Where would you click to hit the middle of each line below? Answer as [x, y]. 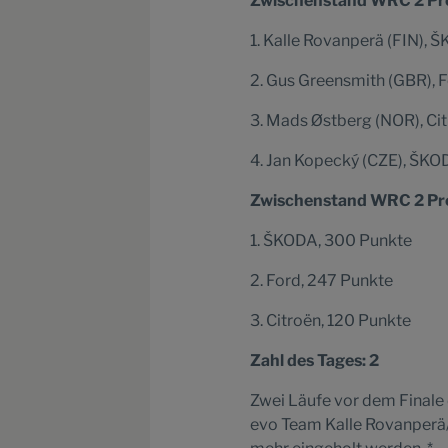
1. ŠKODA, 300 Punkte [331, 240]
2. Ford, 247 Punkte [321, 280]
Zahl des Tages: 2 [314, 360]
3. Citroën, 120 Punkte [330, 320]
